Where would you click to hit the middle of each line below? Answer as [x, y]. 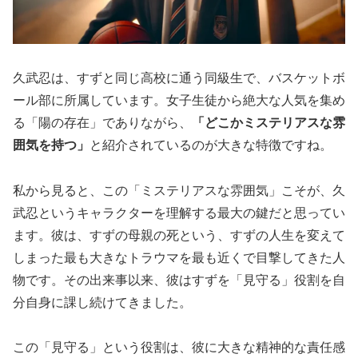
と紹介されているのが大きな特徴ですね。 [211, 145]
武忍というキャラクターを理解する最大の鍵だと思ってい [179, 213]
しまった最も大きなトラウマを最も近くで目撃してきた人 [179, 257]
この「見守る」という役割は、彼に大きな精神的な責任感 [179, 348]
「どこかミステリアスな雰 [268, 122]
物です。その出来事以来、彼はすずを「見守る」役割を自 [179, 280]
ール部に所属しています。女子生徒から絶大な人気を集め [179, 100]
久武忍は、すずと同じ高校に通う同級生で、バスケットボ [179, 78]
